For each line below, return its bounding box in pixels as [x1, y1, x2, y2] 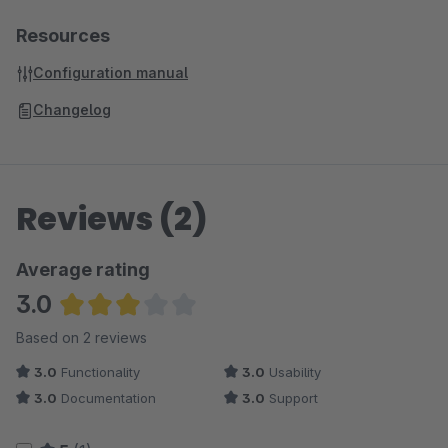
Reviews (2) [16, 196, 208, 241]
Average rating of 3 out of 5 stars [59, 323, 297, 343]
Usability [265, 364, 321, 380]
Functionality [57, 364, 140, 380]
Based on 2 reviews [16, 329, 147, 346]
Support [265, 390, 318, 406]
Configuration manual [33, 64, 188, 81]
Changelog [33, 101, 111, 118]
